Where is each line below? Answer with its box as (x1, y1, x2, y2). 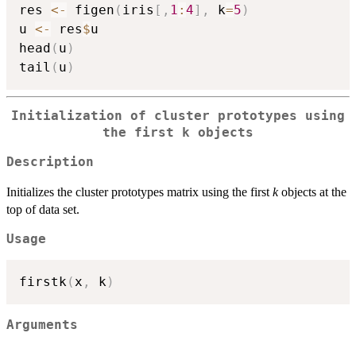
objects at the (278, 184, 346, 199)
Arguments (6, 318, 78, 333)
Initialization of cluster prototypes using (11, 109, 345, 124)
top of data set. (6, 202, 79, 216)
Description (6, 154, 94, 169)
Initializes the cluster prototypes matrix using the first (6, 184, 273, 199)
